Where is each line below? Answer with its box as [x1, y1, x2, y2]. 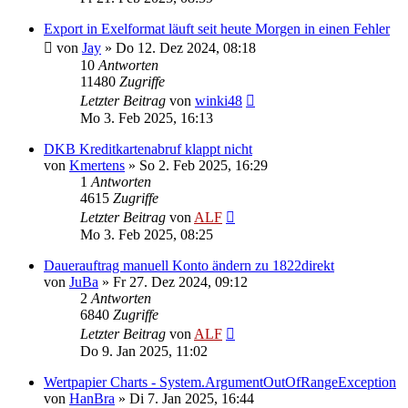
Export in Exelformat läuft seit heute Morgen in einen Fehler [44, 20, 390, 36]
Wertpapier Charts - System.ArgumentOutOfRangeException [44, 373, 396, 390]
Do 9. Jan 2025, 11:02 [80, 342, 208, 359]
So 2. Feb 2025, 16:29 [139, 157, 268, 173]
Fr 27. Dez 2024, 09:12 [113, 273, 248, 290]
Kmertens [69, 157, 125, 173]
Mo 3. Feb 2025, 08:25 [80, 226, 213, 242]
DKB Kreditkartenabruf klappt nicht [44, 140, 252, 157]
